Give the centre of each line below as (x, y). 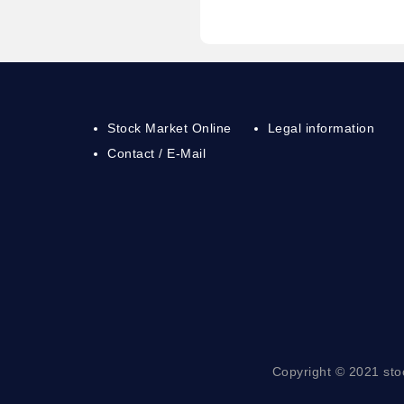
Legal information (321, 129)
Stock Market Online (170, 129)
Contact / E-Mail (157, 154)
